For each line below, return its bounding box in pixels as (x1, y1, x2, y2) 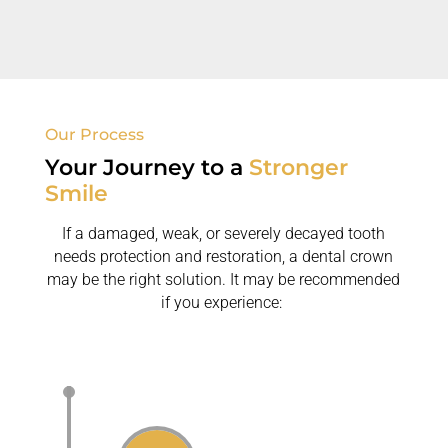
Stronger (248, 153, 348, 181)
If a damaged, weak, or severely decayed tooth (62, 223, 386, 243)
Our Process (44, 124, 144, 144)
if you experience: (161, 292, 283, 312)
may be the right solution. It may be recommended (47, 269, 401, 289)
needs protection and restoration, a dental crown (54, 246, 394, 266)
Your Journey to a (44, 153, 249, 181)
